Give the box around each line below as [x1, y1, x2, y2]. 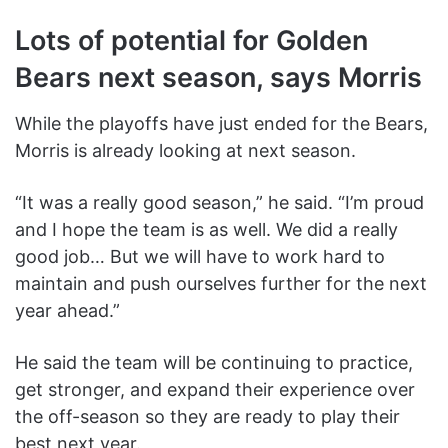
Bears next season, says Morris [15, 61, 422, 95]
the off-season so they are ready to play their [15, 405, 400, 427]
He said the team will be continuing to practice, [15, 351, 413, 373]
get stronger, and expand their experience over [15, 378, 415, 400]
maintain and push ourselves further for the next [15, 272, 427, 294]
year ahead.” [15, 299, 120, 321]
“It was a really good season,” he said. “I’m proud [15, 191, 424, 213]
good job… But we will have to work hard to [15, 245, 385, 267]
